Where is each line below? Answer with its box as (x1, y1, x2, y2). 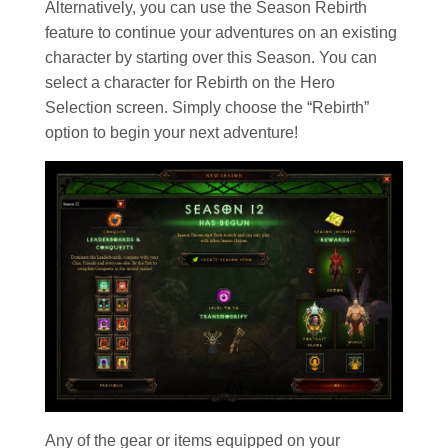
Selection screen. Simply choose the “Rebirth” (45, 99, 369, 117)
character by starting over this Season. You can (45, 49, 377, 67)
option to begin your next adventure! (45, 124, 298, 142)
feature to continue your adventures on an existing (45, 24, 397, 42)
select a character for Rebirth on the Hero (45, 74, 335, 92)
